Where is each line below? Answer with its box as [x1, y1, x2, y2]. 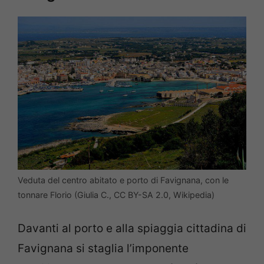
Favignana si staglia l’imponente [18, 242, 189, 256]
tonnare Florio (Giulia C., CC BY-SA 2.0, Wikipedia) [18, 189, 214, 200]
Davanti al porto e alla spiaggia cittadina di [18, 222, 246, 236]
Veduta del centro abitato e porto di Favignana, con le [18, 174, 229, 185]
